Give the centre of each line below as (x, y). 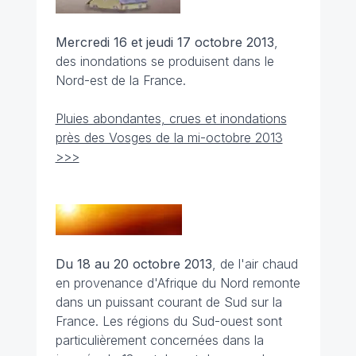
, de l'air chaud (255, 264)
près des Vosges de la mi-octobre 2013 (169, 137)
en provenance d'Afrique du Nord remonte (178, 283)
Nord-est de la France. (120, 80)
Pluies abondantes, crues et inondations (171, 118)
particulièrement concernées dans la (159, 340)
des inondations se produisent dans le (164, 61)
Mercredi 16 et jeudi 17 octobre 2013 (164, 42)
